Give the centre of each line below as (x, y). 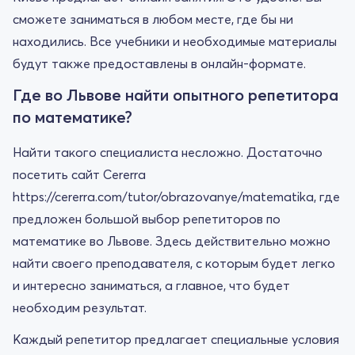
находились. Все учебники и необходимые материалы (175, 41)
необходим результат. (80, 307)
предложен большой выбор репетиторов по (147, 218)
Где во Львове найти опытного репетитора (176, 94)
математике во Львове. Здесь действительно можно (172, 240)
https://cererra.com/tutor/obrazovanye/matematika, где (176, 196)
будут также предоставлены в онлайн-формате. (159, 63)
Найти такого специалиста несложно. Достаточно (168, 152)
